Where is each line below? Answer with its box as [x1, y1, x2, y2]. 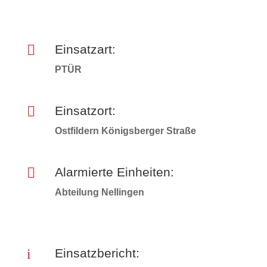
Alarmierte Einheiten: [54, 165, 174, 179]
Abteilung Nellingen [54, 187, 144, 197]
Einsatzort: [54, 104, 116, 117]
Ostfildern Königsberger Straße [54, 126, 196, 136]
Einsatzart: [54, 42, 116, 56]
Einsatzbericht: [54, 246, 139, 260]
